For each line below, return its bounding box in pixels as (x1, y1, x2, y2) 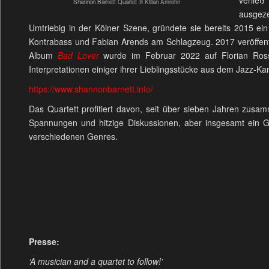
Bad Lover (57, 49, 99, 61)
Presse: (28, 235, 59, 247)
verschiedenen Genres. (28, 130, 118, 142)
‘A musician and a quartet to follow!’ (28, 255, 163, 267)
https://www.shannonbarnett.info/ (28, 82, 153, 95)
